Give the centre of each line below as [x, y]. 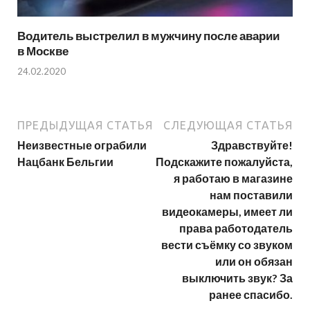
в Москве [43, 51]
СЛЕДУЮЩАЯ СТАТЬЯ [228, 125]
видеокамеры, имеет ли [227, 211]
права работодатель [236, 228]
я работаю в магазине [233, 178]
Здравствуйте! [252, 145]
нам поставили [251, 194]
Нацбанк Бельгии [65, 161]
